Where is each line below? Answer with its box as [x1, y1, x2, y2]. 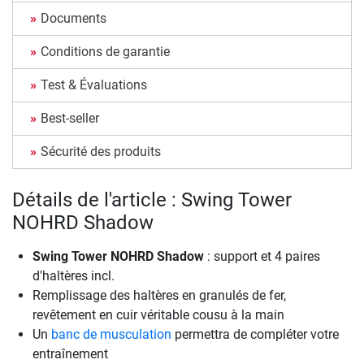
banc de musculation [51, 326, 171, 342]
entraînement [32, 345, 108, 362]
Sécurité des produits [41, 143, 161, 159]
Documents [41, 10, 106, 26]
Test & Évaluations [41, 76, 147, 93]
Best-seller [41, 110, 99, 126]
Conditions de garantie [41, 43, 170, 59]
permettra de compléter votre [171, 326, 339, 342]
